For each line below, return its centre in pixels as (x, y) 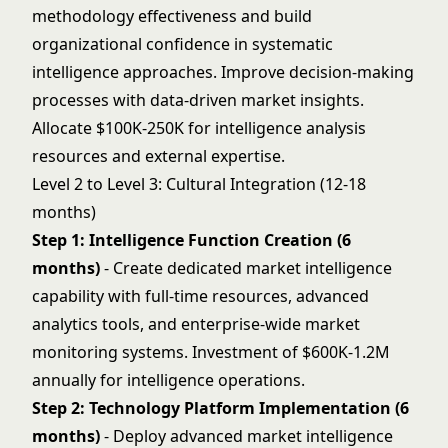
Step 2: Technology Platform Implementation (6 (220, 408)
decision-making (351, 72)
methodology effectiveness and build (172, 16)
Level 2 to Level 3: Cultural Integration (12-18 (199, 184)
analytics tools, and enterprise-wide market (196, 324)
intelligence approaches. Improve (160, 72)
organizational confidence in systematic (182, 44)
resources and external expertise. (158, 156)
